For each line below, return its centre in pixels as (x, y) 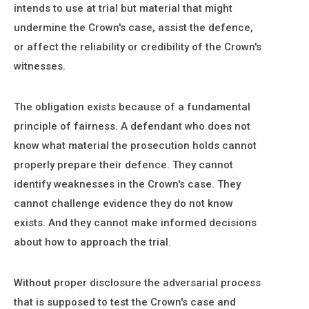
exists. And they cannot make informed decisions (135, 223)
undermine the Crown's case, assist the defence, (133, 28)
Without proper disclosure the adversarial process (137, 283)
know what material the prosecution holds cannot (135, 146)
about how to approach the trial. (92, 242)
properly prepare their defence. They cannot (123, 165)
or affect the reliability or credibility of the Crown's (138, 47)
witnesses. (40, 66)
